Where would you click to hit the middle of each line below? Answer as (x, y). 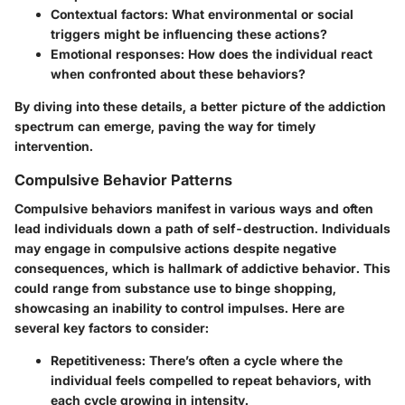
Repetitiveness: (98, 360)
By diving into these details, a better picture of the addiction (200, 106)
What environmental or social (261, 14)
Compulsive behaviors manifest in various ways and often (194, 208)
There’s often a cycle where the (244, 360)
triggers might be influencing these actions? (189, 33)
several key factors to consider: (112, 327)
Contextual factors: (109, 14)
